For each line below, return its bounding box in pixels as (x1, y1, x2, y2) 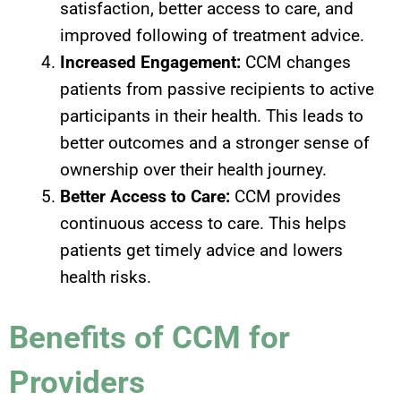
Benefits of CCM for (9, 320, 290, 357)
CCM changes (245, 51, 351, 73)
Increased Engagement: (60, 51, 245, 73)
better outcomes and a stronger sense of (60, 132, 370, 153)
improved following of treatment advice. (60, 24, 364, 46)
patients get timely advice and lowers (60, 239, 343, 260)
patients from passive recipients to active (60, 78, 374, 99)
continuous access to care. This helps (60, 212, 346, 234)
